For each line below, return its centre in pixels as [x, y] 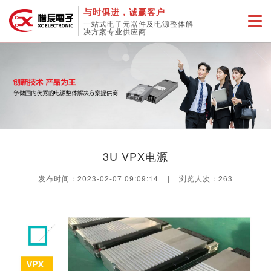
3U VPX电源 [135, 156]
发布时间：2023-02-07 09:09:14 [98, 178]
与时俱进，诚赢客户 [125, 11]
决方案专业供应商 [115, 31]
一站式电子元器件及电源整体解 [139, 23]
